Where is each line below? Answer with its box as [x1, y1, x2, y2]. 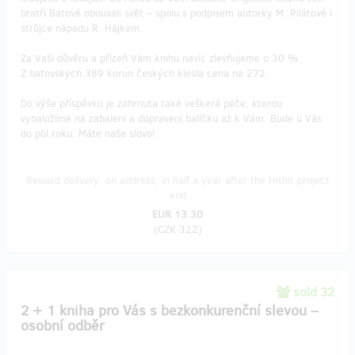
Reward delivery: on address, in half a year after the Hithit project [25, 173, 330, 187]
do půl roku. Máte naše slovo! [21, 126, 155, 140]
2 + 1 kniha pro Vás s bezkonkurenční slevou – [21, 300, 319, 320]
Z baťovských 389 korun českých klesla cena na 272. [21, 66, 269, 80]
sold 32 [293, 283, 334, 300]
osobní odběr [21, 315, 105, 335]
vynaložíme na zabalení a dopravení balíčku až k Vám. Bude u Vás [21, 111, 322, 125]
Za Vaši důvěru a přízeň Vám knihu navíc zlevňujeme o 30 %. [21, 51, 301, 65]
